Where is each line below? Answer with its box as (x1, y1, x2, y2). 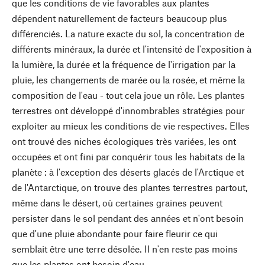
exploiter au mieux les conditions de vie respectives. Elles (12, 119, 250, 131)
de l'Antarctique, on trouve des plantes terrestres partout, (12, 181, 247, 193)
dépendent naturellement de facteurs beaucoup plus (12, 12, 227, 24)
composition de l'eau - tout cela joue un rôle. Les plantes (12, 89, 245, 101)
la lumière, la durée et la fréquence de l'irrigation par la (12, 58, 235, 70)
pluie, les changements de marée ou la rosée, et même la (12, 73, 245, 85)
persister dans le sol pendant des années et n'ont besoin (12, 212, 244, 224)
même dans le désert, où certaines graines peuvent (12, 196, 222, 208)
